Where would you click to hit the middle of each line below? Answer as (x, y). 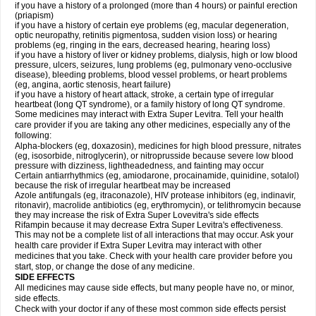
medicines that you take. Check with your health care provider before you (154, 256)
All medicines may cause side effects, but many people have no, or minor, (154, 288)
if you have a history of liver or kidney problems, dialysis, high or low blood (156, 55)
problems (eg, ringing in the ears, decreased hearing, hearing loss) (142, 45)
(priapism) (34, 16)
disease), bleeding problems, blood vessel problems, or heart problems (151, 75)
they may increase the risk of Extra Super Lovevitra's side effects (137, 215)
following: (33, 135)
